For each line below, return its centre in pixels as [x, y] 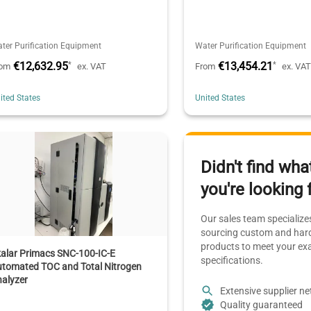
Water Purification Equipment [251, 45]
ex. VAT [92, 66]
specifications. [232, 261]
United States [220, 98]
